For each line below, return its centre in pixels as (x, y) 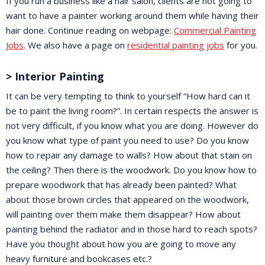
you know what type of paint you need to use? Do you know (127, 140)
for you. (241, 45)
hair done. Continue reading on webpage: (90, 30)
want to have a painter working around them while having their (132, 16)
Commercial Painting (215, 30)
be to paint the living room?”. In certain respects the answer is (132, 111)
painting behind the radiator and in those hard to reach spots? (132, 229)
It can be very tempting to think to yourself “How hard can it (128, 96)
